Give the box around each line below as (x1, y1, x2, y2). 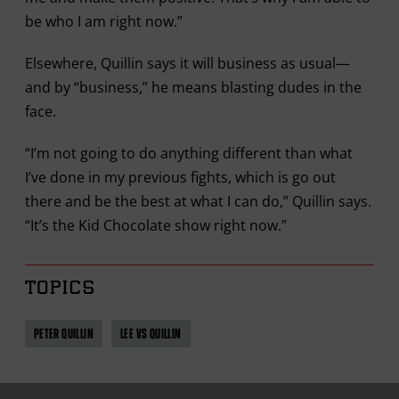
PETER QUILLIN (33, 326, 94, 341)
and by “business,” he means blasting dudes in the (24, 77, 362, 97)
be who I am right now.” (24, 12, 183, 31)
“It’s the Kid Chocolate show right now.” (24, 216, 287, 235)
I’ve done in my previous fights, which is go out (24, 167, 336, 187)
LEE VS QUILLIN (120, 326, 182, 341)
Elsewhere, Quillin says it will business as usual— (24, 53, 350, 73)
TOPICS (24, 278, 96, 301)
